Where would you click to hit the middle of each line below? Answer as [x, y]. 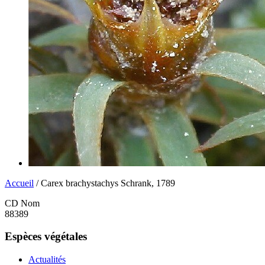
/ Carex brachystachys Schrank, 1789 [104, 183]
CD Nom [22, 203]
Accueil [19, 183]
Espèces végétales [46, 237]
